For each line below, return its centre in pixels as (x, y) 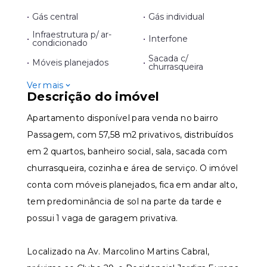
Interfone (168, 39)
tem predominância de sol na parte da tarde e (125, 201)
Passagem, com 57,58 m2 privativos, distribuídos (130, 135)
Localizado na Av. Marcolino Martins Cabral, (118, 252)
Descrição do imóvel (93, 97)
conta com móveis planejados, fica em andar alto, (132, 185)
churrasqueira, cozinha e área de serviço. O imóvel (133, 168)
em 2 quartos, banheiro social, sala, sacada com (127, 151)
